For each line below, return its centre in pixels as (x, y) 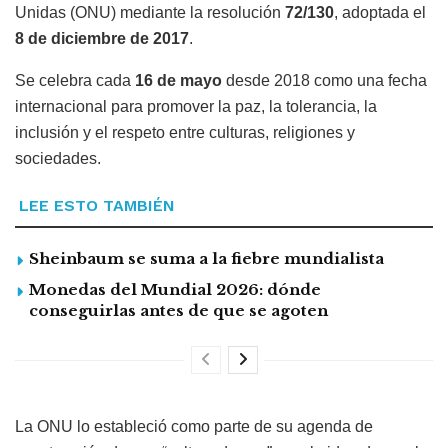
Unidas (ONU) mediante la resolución (150, 13)
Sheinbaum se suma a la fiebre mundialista (206, 259)
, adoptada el (380, 13)
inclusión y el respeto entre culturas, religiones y (185, 133)
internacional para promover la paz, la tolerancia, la (196, 107)
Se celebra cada (75, 81)
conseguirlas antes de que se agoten (178, 311)
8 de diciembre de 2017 (102, 39)
